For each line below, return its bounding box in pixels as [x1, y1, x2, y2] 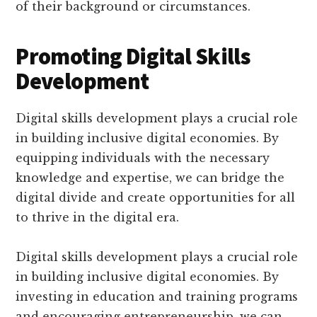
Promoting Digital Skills [16, 42, 250, 71]
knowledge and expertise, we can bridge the [16, 171, 285, 185]
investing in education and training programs [16, 289, 299, 304]
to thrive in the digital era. [16, 210, 180, 225]
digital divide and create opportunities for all [16, 190, 296, 205]
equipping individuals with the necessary [16, 151, 270, 166]
